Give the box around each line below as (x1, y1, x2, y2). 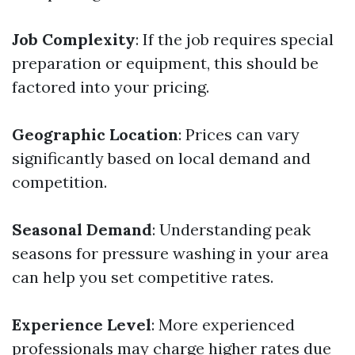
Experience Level (12, 315, 151, 334)
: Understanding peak (152, 219, 311, 239)
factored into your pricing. (12, 77, 209, 97)
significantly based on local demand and (12, 148, 311, 168)
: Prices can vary (178, 124, 300, 144)
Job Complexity (12, 29, 136, 49)
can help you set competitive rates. (12, 267, 273, 287)
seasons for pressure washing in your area (12, 243, 329, 263)
